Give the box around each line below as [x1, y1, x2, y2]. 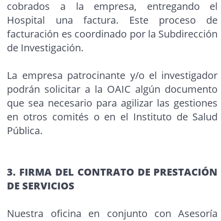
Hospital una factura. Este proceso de [7, 13, 218, 27]
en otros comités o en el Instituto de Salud [7, 110, 218, 124]
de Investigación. [7, 41, 84, 55]
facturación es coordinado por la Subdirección [7, 27, 218, 41]
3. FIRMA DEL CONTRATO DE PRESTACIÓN [7, 165, 218, 179]
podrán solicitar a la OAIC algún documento [7, 82, 218, 96]
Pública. [7, 124, 43, 138]
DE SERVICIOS [7, 179, 75, 193]
